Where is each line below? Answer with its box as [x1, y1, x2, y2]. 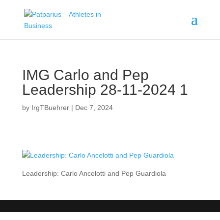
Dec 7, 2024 [75, 104, 113, 111]
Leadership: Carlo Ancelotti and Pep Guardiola [22, 169, 166, 177]
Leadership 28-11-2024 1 [22, 82, 188, 98]
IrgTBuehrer [31, 104, 69, 111]
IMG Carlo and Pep [22, 67, 149, 83]
